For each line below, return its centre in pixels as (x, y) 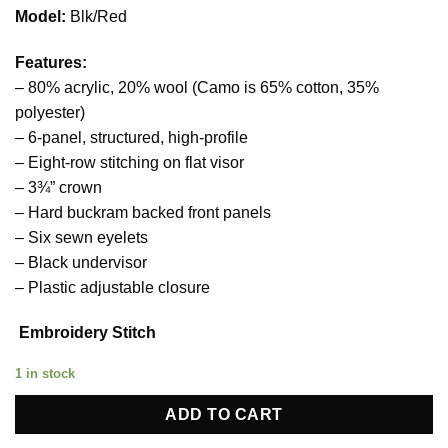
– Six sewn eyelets (81, 237)
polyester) (50, 112)
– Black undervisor (81, 262)
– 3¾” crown (58, 187)
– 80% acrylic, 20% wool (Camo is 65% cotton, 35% (197, 87)
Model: (40, 16)
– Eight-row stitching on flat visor (129, 162)
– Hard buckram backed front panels (143, 212)
